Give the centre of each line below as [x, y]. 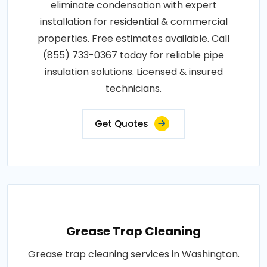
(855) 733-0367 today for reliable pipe [133, 55]
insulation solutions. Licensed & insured [133, 72]
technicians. [133, 88]
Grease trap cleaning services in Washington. [133, 254]
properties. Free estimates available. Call [133, 38]
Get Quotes [122, 123]
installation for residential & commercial [133, 21]
